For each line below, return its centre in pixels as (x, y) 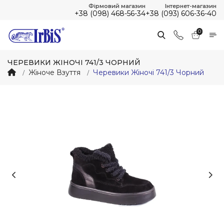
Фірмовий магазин (117, 6)
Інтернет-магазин (191, 6)
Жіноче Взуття (54, 72)
